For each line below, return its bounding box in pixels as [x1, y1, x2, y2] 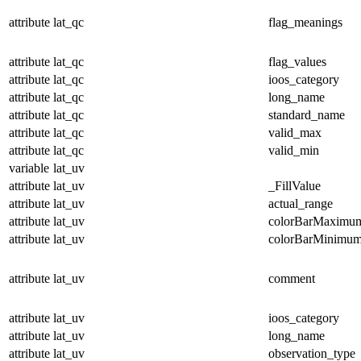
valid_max [268, 125, 322, 139]
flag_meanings [268, 15, 342, 29]
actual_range [268, 196, 333, 210]
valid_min [268, 143, 319, 157]
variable [9, 160, 49, 175]
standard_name [268, 107, 345, 122]
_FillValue [268, 178, 321, 193]
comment [268, 271, 315, 285]
